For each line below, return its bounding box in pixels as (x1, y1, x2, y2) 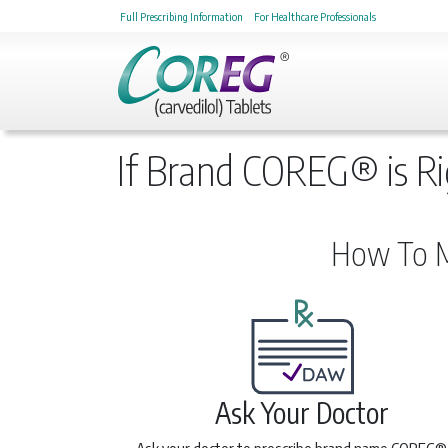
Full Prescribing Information (120, 9, 243, 23)
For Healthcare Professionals (254, 9, 376, 23)
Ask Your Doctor (215, 394, 389, 430)
